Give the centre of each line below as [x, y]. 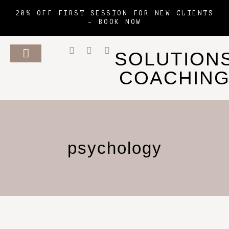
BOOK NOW [120, 22]
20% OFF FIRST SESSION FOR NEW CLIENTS [114, 13]
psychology [114, 148]
